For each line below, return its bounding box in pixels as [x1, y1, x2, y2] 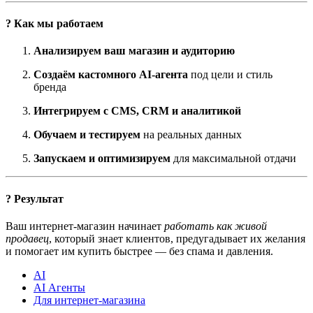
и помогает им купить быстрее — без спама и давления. [6, 245, 273, 257]
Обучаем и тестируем [34, 129, 140, 141]
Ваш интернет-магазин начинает [6, 220, 164, 232]
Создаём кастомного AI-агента [34, 68, 188, 81]
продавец [6, 233, 49, 245]
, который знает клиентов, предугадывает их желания [49, 233, 305, 245]
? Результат [6, 192, 64, 205]
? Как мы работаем [6, 17, 103, 30]
